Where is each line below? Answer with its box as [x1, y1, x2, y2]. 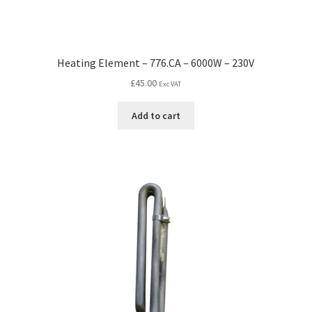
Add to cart [131, 109, 180, 122]
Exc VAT [159, 79, 182, 89]
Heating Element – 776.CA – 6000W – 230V [57, 55, 255, 70]
